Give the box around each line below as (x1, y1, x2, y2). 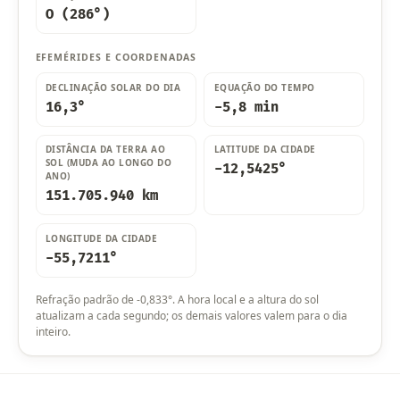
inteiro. (35, 323, 71, 339)
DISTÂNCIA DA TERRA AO (45, 143, 166, 156)
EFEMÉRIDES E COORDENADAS (35, 51, 197, 64)
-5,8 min (213, 98, 279, 116)
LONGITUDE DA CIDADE (45, 231, 158, 245)
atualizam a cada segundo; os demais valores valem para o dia (35, 307, 347, 323)
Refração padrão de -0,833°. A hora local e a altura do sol (35, 291, 319, 307)
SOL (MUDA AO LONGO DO (45, 156, 172, 170)
